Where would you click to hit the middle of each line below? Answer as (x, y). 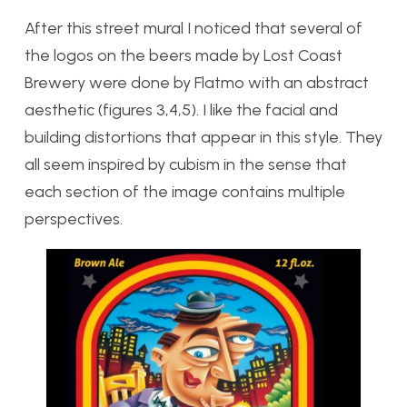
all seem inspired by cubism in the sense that (186, 165)
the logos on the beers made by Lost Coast (184, 56)
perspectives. (74, 219)
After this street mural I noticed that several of (194, 29)
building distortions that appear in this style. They (203, 138)
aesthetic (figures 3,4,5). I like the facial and (181, 110)
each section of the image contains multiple (185, 192)
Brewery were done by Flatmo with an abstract (197, 83)
